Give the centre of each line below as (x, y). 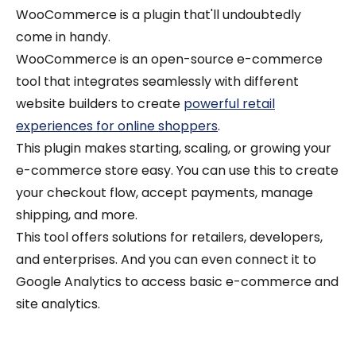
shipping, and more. (77, 215)
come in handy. (65, 37)
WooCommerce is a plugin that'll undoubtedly (159, 15)
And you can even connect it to (219, 260)
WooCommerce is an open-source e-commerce (169, 60)
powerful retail (229, 104)
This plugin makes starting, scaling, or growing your (174, 149)
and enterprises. (68, 260)
